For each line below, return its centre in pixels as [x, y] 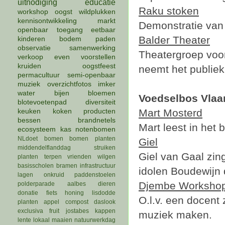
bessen [29, 120]
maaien [62, 220]
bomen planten [93, 139]
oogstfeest [99, 66]
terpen [53, 157]
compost [77, 202]
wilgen [107, 157]
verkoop [30, 57]
